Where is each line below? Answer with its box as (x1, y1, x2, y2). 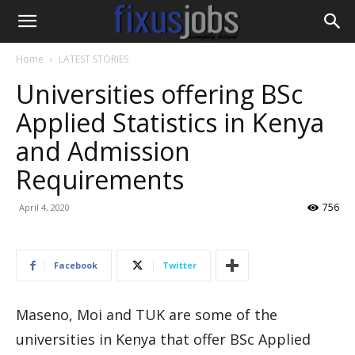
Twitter (162, 259, 197, 271)
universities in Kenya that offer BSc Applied (16, 330, 311, 349)
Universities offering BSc (16, 77, 303, 111)
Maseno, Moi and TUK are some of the (16, 305, 277, 324)
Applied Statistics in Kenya (16, 105, 324, 139)
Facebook (54, 259, 97, 271)
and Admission (16, 134, 190, 168)
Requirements (16, 162, 184, 197)
